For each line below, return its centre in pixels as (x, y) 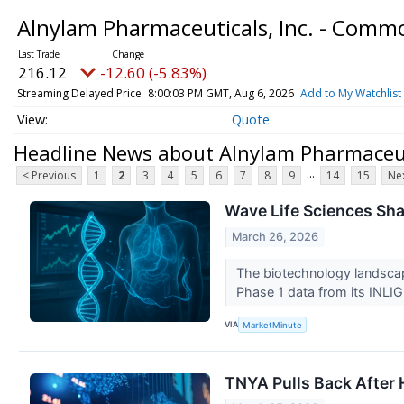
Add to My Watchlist (350, 93)
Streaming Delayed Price (79, 93)
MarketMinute (273, 325)
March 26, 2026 (275, 236)
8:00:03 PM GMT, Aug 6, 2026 (220, 93)
